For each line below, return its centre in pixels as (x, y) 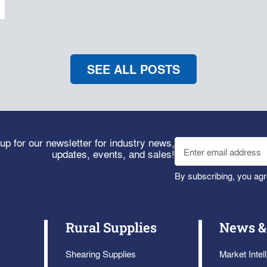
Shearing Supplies (100, 254)
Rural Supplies (111, 228)
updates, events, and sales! (114, 154)
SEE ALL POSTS (133, 69)
